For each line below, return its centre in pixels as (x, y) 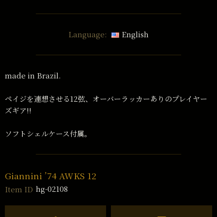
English (135, 34)
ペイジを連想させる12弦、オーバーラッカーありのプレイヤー (106, 98)
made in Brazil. (33, 75)
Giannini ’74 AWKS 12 (51, 175)
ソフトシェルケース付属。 (48, 133)
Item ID (19, 189)
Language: (88, 34)
